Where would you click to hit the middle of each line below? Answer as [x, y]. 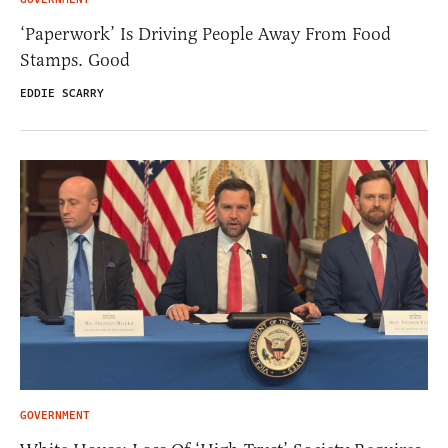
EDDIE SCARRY [62, 94]
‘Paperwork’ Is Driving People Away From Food [205, 34]
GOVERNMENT [55, 415]
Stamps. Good [75, 60]
